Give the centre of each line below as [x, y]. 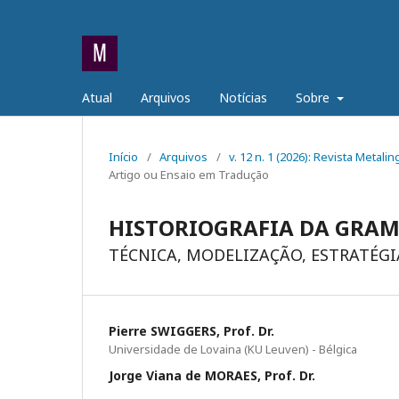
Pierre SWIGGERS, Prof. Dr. [191, 331]
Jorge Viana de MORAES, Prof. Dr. [212, 375]
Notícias [243, 98]
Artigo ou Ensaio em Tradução [189, 175]
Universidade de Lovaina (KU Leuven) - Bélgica [233, 349]
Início [123, 157]
